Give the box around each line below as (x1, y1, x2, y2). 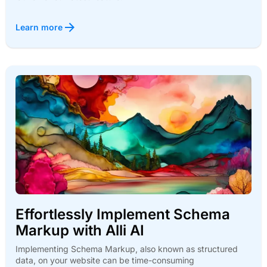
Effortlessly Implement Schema (15, 205, 230, 223)
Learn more (15, 21, 63, 32)
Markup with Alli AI (15, 221, 144, 239)
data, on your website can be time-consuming (15, 254, 194, 265)
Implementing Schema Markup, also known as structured (15, 243, 238, 254)
